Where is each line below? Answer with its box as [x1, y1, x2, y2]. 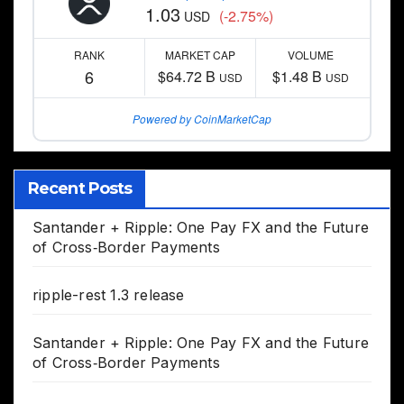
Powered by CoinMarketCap [133, 111, 271, 127]
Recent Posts [28, 179, 133, 199]
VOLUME [288, 47, 335, 63]
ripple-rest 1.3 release [32, 286, 185, 305]
